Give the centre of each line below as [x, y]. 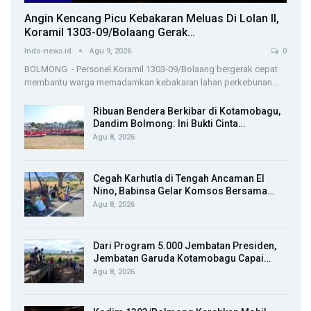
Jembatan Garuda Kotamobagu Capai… [182, 258]
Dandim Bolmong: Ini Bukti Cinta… [169, 124]
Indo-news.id [49, 51]
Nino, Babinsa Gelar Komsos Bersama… [184, 191]
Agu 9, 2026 [110, 51]
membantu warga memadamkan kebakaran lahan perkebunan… [151, 83]
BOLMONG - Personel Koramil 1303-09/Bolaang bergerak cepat [151, 69]
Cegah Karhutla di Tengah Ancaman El [179, 178]
